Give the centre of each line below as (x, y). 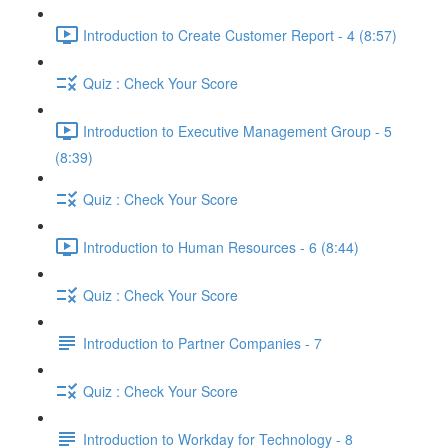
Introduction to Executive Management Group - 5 (237, 130)
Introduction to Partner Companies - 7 (202, 342)
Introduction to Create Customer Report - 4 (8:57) (240, 34)
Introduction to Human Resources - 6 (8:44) (221, 246)
